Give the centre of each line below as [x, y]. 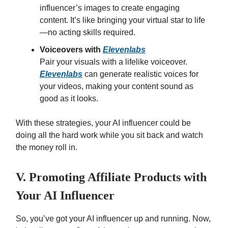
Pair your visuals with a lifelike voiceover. [113, 62]
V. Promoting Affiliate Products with [111, 177]
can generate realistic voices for [140, 74]
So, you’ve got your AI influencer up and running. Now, [113, 219]
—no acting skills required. [88, 33]
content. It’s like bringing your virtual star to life [122, 20]
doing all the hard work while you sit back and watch [109, 135]
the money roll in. [47, 148]
